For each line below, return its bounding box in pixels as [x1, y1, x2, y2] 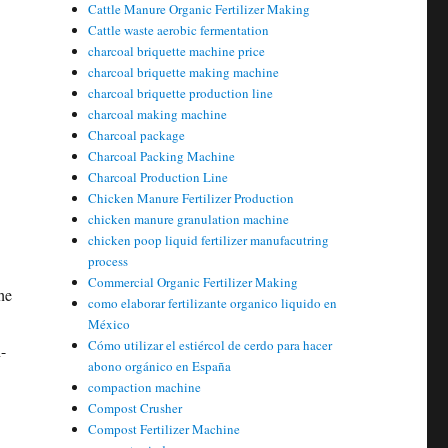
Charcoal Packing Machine [88, 147, 236, 165]
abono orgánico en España [88, 357, 232, 375]
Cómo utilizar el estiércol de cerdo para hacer [88, 336, 333, 354]
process [88, 252, 129, 270]
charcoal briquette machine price [88, 42, 266, 60]
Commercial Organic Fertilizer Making [88, 273, 299, 291]
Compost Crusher [88, 399, 183, 417]
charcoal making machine [88, 105, 228, 123]
